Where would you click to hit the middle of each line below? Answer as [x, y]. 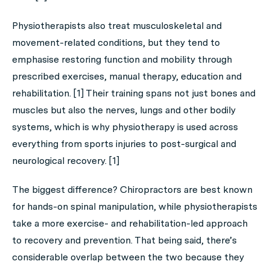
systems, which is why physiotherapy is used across [125, 127]
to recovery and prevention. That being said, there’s [124, 240]
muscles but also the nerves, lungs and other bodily [124, 110]
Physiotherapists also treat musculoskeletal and [117, 26]
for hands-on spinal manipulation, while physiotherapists [135, 206]
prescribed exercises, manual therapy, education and [127, 76]
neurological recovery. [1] [66, 161]
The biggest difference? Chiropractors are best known [132, 190]
